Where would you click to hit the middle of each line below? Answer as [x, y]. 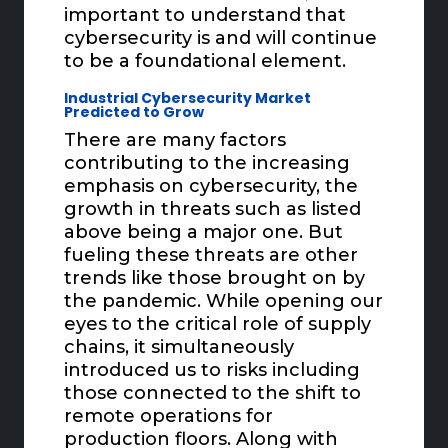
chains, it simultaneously [179, 347]
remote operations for [169, 416]
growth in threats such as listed [213, 209]
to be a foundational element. [205, 61]
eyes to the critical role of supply [218, 324]
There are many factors [175, 140]
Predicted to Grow [134, 112]
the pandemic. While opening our [224, 301]
